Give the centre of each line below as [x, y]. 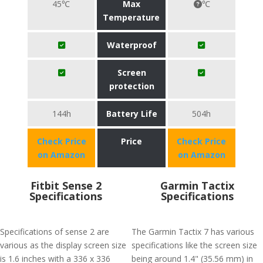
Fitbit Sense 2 [66, 186]
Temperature [131, 17]
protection [131, 86]
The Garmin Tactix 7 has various [193, 232]
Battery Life [131, 114]
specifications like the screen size [194, 245]
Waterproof [131, 45]
